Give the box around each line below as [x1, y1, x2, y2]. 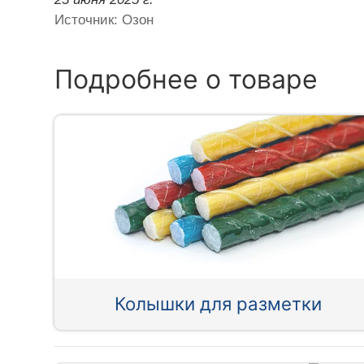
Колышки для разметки [115, 292, 323, 315]
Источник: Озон [54, 11, 154, 28]
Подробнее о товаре [54, 63, 318, 95]
